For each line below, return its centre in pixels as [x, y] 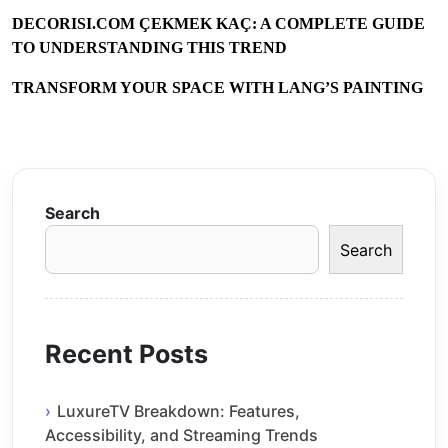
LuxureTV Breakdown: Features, [178, 411]
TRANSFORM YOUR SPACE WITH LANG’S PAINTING [217, 88]
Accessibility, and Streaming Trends [181, 435]
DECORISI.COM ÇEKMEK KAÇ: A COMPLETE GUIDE [218, 24]
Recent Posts [126, 353]
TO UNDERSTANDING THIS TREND [149, 48]
